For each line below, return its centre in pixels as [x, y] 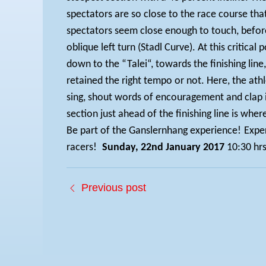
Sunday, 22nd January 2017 [164, 148]
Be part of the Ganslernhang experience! [154, 131]
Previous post [114, 188]
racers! [82, 148]
